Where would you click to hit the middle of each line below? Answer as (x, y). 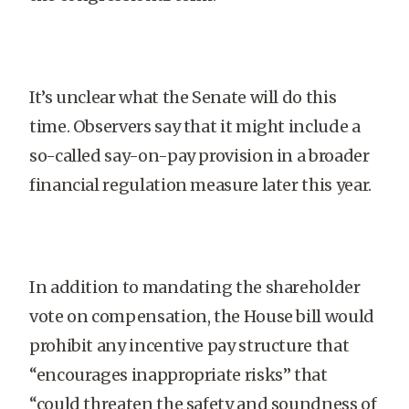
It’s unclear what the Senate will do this (183, 97)
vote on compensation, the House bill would (202, 316)
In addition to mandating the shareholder (195, 287)
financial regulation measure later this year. (200, 185)
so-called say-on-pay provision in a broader (199, 156)
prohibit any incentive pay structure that (189, 346)
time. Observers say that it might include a (195, 126)
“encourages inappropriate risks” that (178, 375)
